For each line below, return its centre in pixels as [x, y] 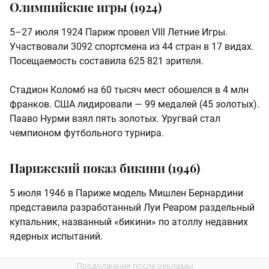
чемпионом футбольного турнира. [87, 133]
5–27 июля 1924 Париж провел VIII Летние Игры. [119, 32]
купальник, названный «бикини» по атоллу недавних [129, 222]
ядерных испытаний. [56, 237]
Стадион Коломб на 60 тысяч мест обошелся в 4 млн [129, 90]
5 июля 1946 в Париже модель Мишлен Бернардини [126, 193]
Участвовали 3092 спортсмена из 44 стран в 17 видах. [132, 47]
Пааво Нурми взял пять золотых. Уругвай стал [115, 119]
